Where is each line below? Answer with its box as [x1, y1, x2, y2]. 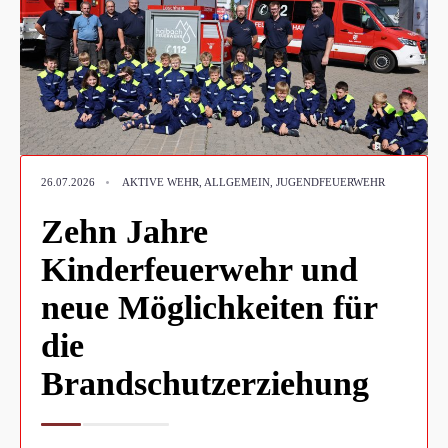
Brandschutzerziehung [41, 365, 369, 403]
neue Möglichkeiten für [41, 289, 377, 327]
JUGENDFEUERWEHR [276, 176, 385, 189]
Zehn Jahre [41, 213, 208, 251]
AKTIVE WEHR [122, 176, 199, 189]
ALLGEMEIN [204, 176, 270, 189]
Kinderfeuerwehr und [41, 251, 358, 289]
